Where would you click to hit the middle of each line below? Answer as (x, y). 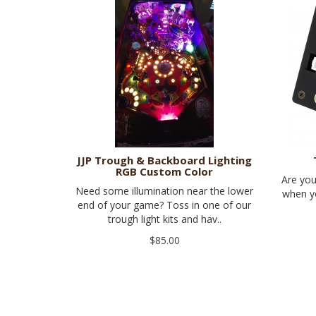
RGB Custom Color (165, 172)
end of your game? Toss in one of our (165, 205)
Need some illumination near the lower (165, 191)
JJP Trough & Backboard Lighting (165, 160)
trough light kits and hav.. (164, 219)
